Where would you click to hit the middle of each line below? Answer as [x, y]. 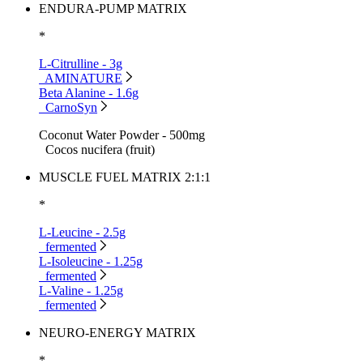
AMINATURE [83, 78]
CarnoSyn [71, 107]
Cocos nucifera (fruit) [100, 149]
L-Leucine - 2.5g [82, 232]
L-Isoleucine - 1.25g [91, 261]
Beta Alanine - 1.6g [89, 92]
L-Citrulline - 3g [81, 63]
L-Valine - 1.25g [81, 290]
